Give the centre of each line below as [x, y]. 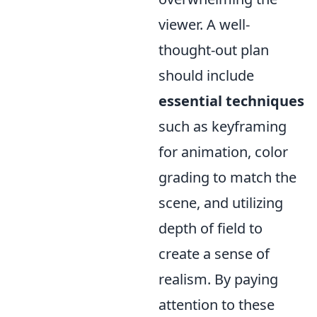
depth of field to [211, 228]
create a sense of [214, 254]
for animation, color [223, 152]
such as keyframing [223, 126]
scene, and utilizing [221, 203]
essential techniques [231, 101]
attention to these [217, 305]
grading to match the [227, 177]
